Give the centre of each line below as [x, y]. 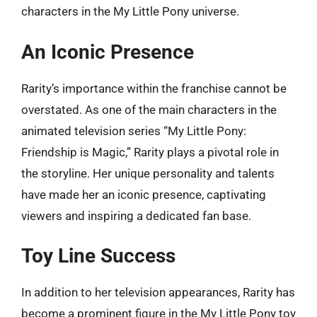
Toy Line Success [98, 256]
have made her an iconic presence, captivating [144, 194]
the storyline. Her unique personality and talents [148, 173]
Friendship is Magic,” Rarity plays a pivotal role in [150, 152]
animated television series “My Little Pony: [134, 131]
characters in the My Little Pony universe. [130, 11]
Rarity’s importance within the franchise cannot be [154, 88]
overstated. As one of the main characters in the [149, 109]
